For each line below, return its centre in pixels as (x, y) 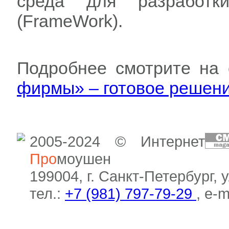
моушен (84, 159)
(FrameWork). (70, 21)
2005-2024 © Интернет (117, 141)
